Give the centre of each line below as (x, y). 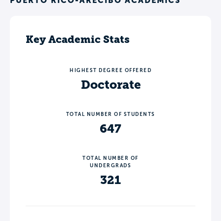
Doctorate (110, 85)
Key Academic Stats (78, 39)
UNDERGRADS (110, 166)
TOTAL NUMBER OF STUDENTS (110, 114)
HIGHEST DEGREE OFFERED (110, 71)
